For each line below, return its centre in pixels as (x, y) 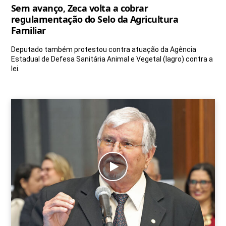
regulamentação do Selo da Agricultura (95, 19)
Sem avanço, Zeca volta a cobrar (80, 8)
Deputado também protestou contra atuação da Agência (104, 49)
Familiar (29, 30)
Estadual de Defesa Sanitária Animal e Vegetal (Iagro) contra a (112, 59)
